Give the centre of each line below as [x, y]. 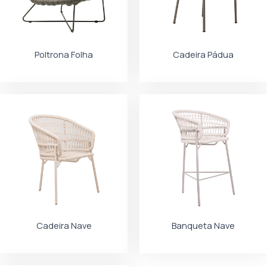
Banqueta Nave [203, 226]
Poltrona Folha [64, 55]
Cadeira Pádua [203, 55]
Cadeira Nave [64, 226]
